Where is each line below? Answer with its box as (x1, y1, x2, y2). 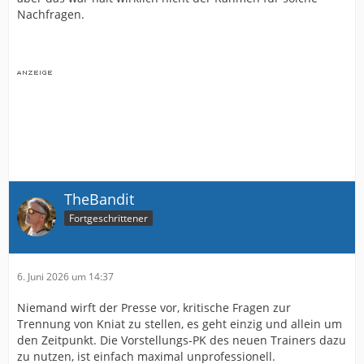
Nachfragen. (17, 6, 84, 22)
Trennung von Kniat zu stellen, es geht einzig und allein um (17, 315, 342, 331)
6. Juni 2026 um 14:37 (17, 269, 114, 284)
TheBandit (64, 188, 134, 209)
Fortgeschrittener (69, 210, 148, 225)
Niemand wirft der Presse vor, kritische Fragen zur (17, 299, 291, 315)
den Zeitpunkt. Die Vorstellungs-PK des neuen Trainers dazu (17, 331, 346, 348)
